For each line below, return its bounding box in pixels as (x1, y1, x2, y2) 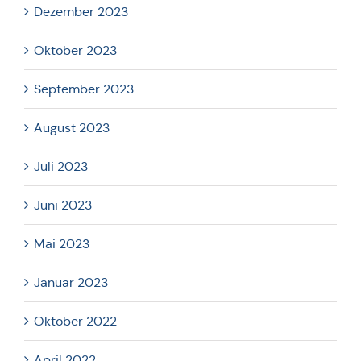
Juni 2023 (34, 197, 92, 213)
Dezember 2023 (34, 3, 128, 19)
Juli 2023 (34, 158, 88, 174)
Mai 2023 (34, 235, 89, 251)
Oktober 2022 (34, 313, 117, 329)
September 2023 (34, 81, 134, 97)
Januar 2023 (34, 274, 108, 290)
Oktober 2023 (34, 42, 117, 58)
